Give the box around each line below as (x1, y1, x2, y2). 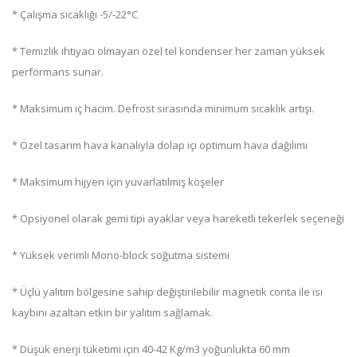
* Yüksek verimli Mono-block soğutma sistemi (12, 248, 229, 262)
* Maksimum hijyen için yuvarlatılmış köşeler (12, 175, 224, 189)
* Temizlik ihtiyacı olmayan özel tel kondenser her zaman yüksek (12, 44, 325, 58)
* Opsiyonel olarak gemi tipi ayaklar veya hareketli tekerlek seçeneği (12, 211, 344, 226)
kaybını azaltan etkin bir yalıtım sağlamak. (12, 305, 213, 320)
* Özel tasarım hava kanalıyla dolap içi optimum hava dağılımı (12, 138, 308, 152)
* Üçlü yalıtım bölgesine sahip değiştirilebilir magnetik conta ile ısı (12, 284, 323, 299)
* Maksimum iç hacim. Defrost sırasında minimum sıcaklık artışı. (12, 101, 314, 116)
